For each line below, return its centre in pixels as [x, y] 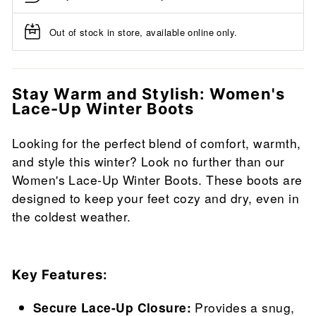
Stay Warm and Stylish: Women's [148, 94]
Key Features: [60, 275]
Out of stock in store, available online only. [144, 32]
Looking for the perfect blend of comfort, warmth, [157, 143]
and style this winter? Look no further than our [148, 162]
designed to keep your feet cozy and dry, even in [156, 198]
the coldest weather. [72, 217]
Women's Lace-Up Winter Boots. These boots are [157, 180]
